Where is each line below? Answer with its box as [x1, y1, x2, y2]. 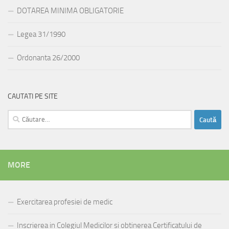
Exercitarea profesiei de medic [17, 197, 112, 207]
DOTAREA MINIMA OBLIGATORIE [17, 6, 124, 16]
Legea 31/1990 [17, 30, 65, 39]
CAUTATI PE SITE [8, 92, 58, 101]
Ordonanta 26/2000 [17, 53, 80, 63]
